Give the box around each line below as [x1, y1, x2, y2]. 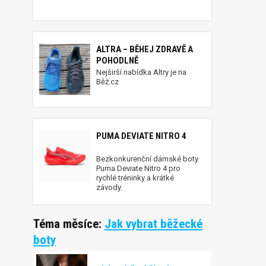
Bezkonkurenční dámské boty [96, 154, 198, 163]
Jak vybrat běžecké [104, 217, 202, 231]
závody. [96, 183, 122, 192]
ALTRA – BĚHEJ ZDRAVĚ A [96, 44, 193, 55]
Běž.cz [96, 77, 119, 86]
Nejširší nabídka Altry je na [96, 68, 186, 77]
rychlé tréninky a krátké [96, 173, 174, 182]
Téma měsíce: [33, 217, 104, 231]
